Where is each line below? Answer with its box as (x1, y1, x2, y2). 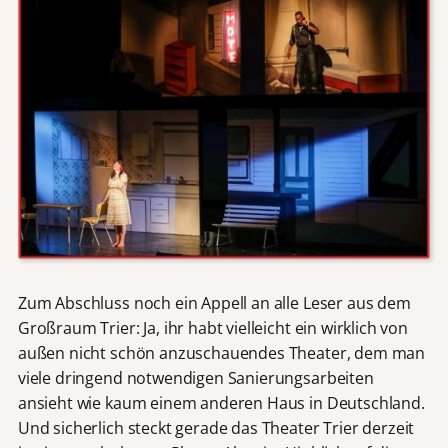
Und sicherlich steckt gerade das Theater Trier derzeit (17, 417, 415, 439)
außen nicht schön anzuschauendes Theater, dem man (17, 342, 426, 364)
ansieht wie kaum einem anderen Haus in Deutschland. (17, 392, 425, 414)
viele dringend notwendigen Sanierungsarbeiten (17, 367, 374, 389)
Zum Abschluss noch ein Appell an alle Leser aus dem (17, 292, 411, 314)
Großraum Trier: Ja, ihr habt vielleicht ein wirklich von (17, 317, 408, 339)
